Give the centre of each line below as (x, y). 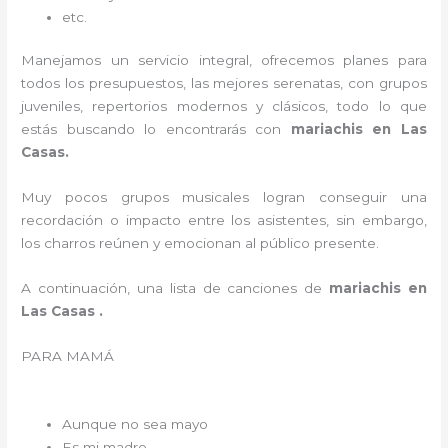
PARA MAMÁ (224, 355)
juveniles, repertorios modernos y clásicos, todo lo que (224, 106)
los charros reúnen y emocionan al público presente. (200, 243)
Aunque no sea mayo (137, 423)
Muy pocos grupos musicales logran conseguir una (224, 197)
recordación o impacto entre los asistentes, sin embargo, (224, 220)
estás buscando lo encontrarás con (151, 129)
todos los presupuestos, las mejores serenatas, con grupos (224, 83)
